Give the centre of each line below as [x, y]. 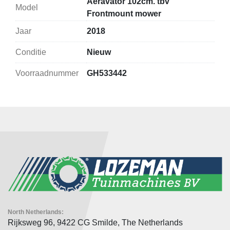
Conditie [31, 52]
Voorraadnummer [47, 73]
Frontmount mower [124, 13]
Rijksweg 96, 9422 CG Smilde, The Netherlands [95, 223]
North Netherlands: [38, 212]
